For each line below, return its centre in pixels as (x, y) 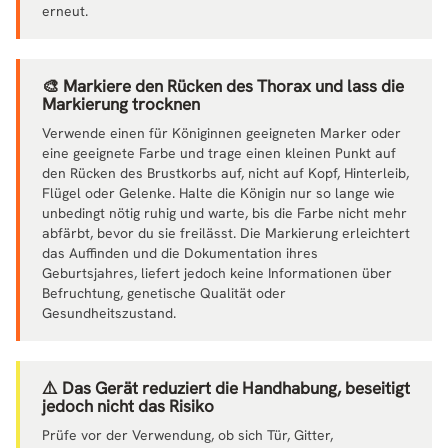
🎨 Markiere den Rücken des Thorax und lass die (223, 85)
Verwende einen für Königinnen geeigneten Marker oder (221, 132)
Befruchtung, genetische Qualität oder (164, 292)
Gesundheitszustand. (109, 312)
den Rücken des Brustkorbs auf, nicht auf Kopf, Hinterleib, (225, 172)
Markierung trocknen (121, 103)
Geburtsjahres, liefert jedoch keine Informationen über (217, 272)
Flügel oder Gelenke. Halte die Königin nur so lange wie (218, 192)
